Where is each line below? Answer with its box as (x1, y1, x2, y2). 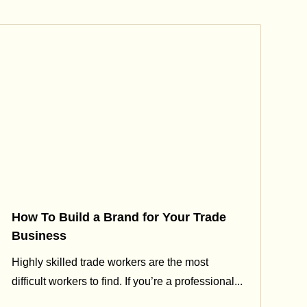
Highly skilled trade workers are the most (12, 256, 208, 269)
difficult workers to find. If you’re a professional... (12, 275, 243, 288)
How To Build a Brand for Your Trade (12, 210, 226, 224)
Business (12, 228, 66, 243)
